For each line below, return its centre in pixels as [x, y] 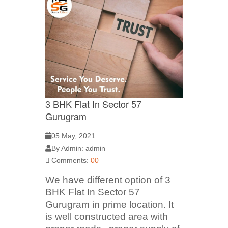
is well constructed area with [107, 217]
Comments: [70, 161]
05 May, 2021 [73, 136]
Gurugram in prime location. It [109, 205]
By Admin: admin [78, 148]
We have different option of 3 [108, 180]
